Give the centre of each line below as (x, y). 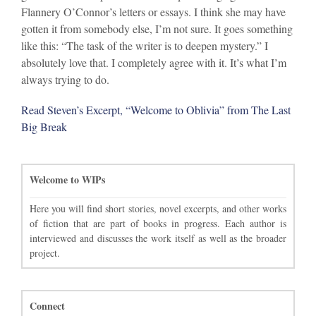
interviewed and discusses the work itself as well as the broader (158, 238)
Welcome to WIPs (67, 180)
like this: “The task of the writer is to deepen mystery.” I (145, 46)
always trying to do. (65, 80)
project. (45, 253)
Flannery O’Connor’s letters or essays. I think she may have (153, 12)
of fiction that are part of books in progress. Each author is (158, 224)
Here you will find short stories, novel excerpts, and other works (158, 209)
